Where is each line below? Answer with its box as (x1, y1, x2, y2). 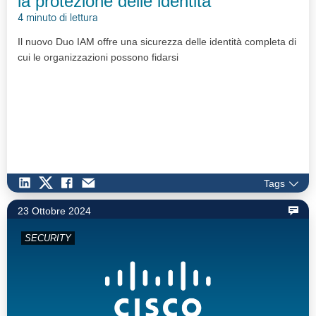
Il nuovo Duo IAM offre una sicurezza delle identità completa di (18, 36, 296, 48)
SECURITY (25, 232, 71, 243)
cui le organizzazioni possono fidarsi (18, 51, 178, 63)
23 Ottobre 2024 (18, 205, 91, 217)
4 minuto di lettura (18, 14, 98, 24)
